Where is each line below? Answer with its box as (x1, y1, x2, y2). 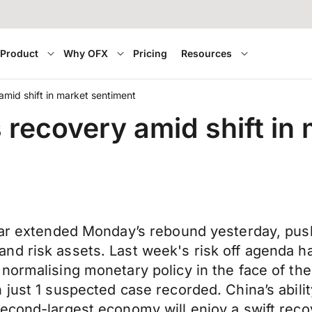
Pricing (133, 47, 168, 59)
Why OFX (63, 47, 109, 59)
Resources (181, 47, 233, 59)
